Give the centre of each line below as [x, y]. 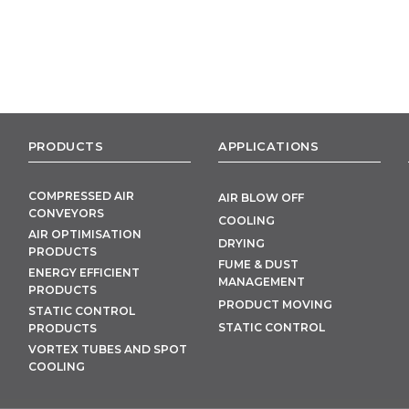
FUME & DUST [258, 265]
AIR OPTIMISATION [84, 235]
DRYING [241, 244]
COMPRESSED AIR [81, 196]
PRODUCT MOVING [275, 305]
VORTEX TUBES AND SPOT [107, 350]
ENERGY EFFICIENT [84, 273]
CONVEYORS [66, 214]
